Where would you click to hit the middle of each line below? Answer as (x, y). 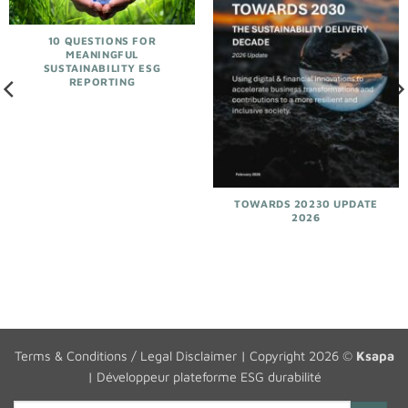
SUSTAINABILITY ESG (102, 68)
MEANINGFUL (102, 55)
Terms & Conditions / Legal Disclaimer (125, 355)
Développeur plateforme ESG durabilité (209, 376)
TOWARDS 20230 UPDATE (306, 204)
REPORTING (102, 82)
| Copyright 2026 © (296, 355)
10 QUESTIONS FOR (102, 41)
